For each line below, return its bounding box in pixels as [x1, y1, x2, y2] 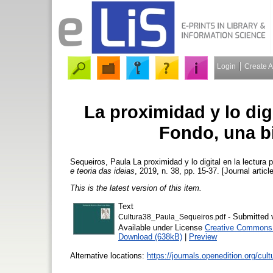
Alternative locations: [70, 251, 147, 261]
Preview [189, 232, 217, 242]
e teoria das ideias [70, 166, 135, 175]
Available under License [118, 223, 205, 233]
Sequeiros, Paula [70, 157, 130, 166]
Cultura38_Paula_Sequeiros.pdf [118, 213, 225, 221]
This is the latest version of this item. [70, 183, 202, 193]
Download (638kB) [118, 232, 182, 242]
